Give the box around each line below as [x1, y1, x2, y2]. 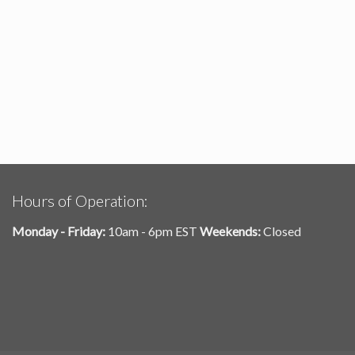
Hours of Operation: [12, 191, 148, 211]
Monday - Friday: [12, 223, 105, 239]
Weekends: [200, 223, 261, 239]
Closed [261, 223, 301, 239]
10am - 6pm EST [105, 223, 200, 239]
